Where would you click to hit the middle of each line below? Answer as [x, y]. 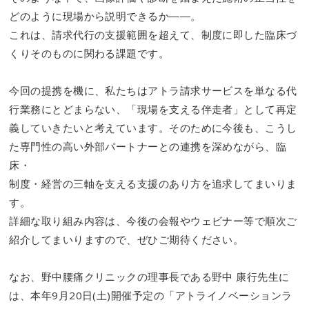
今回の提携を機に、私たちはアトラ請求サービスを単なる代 [153, 91]
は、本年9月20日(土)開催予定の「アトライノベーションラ [151, 296]
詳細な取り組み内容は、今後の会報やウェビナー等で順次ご [153, 221]
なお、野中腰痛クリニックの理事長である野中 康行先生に [149, 277]
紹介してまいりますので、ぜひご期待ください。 [127, 240]
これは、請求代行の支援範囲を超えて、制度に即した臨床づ [153, 35]
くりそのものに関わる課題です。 [89, 53]
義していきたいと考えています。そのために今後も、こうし [153, 128]
